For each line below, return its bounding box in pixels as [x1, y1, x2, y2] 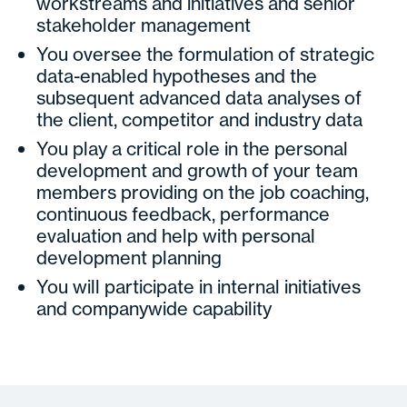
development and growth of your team [36, 159, 358, 182]
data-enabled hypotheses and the [36, 65, 317, 87]
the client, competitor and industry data [36, 108, 362, 131]
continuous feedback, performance [36, 203, 330, 225]
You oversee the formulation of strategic [36, 43, 374, 65]
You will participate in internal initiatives [36, 275, 361, 298]
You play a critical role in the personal [36, 137, 348, 160]
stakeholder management [36, 14, 251, 36]
